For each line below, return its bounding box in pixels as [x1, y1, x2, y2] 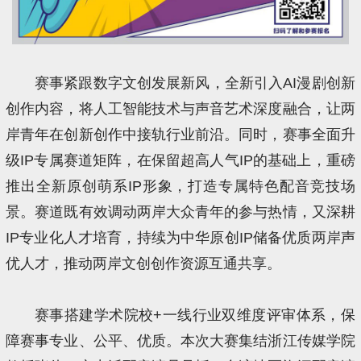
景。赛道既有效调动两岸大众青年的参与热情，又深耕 [6, 204, 355, 221]
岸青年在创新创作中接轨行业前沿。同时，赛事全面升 [6, 127, 355, 143]
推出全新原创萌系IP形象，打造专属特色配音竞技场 [6, 178, 355, 195]
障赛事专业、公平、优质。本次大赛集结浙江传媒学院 [6, 333, 355, 350]
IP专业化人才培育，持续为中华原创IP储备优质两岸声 [6, 230, 355, 247]
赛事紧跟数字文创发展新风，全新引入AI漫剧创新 [34, 75, 355, 92]
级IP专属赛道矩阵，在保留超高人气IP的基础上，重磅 [6, 152, 355, 169]
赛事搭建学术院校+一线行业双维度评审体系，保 [34, 307, 355, 324]
